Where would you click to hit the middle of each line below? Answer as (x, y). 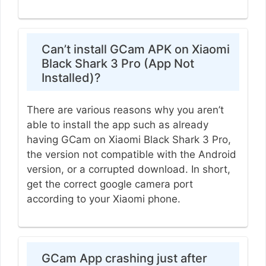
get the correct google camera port (110, 184)
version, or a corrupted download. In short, (128, 170)
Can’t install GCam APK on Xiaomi (135, 50)
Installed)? (71, 78)
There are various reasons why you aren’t (125, 110)
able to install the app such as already (117, 125)
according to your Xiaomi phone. (103, 199)
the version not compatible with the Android (131, 155)
